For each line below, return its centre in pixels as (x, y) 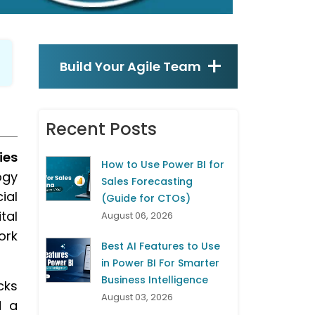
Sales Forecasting (147, 182)
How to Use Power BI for (163, 165)
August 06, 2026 (137, 216)
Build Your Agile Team (130, 67)
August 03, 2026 (137, 297)
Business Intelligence (155, 280)
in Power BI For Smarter (160, 263)
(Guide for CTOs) (146, 199)
